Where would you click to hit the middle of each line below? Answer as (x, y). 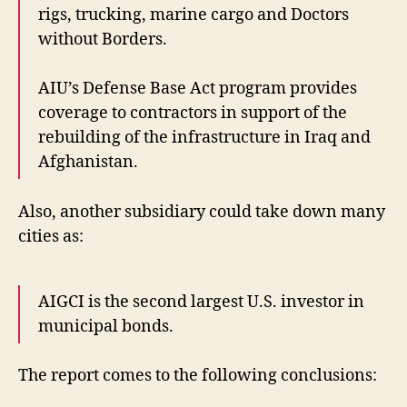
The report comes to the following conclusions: (198, 376)
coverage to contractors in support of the (193, 114)
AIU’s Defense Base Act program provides (198, 89)
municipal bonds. (106, 326)
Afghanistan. (88, 163)
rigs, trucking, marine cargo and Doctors (194, 15)
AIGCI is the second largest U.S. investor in (201, 302)
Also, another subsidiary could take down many (202, 212)
